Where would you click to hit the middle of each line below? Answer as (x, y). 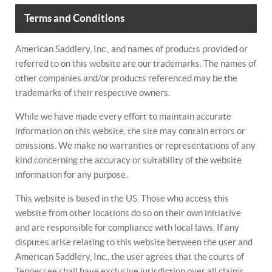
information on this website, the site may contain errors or (130, 131)
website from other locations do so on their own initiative (128, 213)
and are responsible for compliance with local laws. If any (127, 227)
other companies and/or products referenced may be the (126, 78)
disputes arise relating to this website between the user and (134, 242)
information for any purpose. (71, 175)
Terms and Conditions (74, 18)
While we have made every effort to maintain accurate (123, 116)
